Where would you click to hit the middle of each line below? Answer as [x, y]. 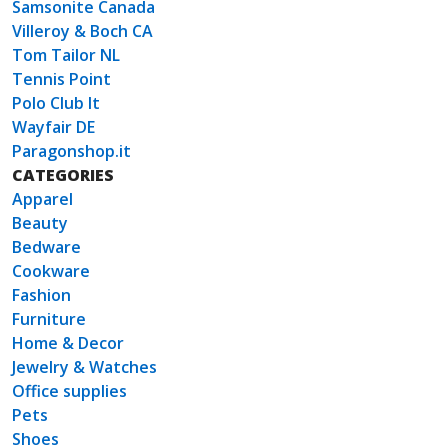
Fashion [41, 295]
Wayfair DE [53, 127]
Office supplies [69, 391]
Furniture [49, 319]
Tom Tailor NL [66, 55]
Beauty [40, 223]
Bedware [46, 247]
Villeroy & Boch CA [82, 31]
